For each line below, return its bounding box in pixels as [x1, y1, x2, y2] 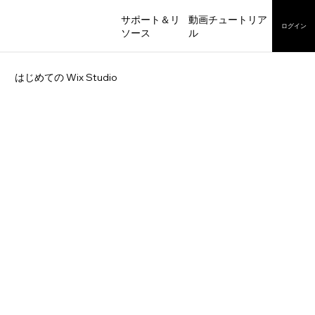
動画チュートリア [188, 13, 267, 26]
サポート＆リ [120, 13, 180, 26]
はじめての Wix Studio [15, 71, 118, 84]
